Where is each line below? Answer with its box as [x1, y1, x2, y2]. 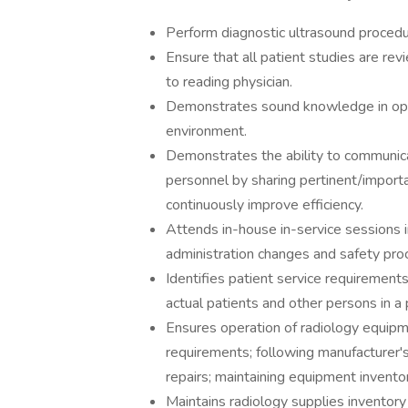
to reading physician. [166, 72, 292, 92]
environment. [166, 121, 323, 141]
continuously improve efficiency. [166, 195, 363, 215]
